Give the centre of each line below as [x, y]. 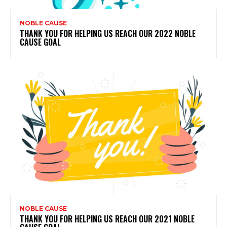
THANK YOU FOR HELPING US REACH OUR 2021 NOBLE [107, 219]
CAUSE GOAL [40, 42]
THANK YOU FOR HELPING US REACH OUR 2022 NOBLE [108, 34]
